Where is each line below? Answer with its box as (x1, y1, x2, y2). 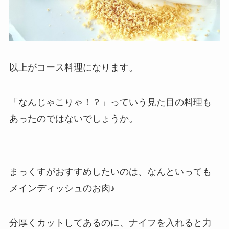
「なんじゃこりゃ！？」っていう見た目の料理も (9, 97, 212, 108)
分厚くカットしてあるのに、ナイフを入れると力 (9, 217, 212, 228)
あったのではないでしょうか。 (9, 113, 138, 124)
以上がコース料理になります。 (9, 62, 138, 73)
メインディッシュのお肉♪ (9, 182, 115, 193)
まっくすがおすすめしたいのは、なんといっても (9, 166, 212, 177)
